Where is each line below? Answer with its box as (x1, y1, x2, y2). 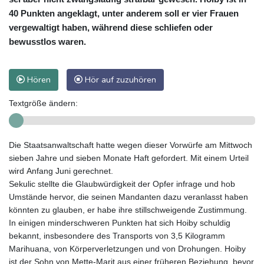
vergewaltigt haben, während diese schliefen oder (9, 22, 213, 32)
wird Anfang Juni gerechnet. (9, 166, 113, 176)
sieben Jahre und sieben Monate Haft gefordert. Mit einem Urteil (9, 153, 249, 163)
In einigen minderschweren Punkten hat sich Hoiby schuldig (9, 217, 230, 227)
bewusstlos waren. (9, 36, 86, 47)
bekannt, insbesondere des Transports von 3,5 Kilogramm (9, 230, 225, 240)
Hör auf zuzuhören (82, 73, 156, 85)
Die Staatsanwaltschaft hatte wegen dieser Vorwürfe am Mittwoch (9, 140, 252, 150)
